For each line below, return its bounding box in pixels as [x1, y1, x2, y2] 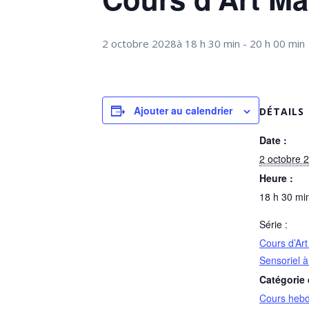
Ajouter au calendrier [134, 103, 232, 117]
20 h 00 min [250, 37, 305, 50]
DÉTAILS [259, 105, 304, 118]
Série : [259, 217, 288, 231]
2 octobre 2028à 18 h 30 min [102, 37, 240, 50]
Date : [259, 133, 287, 147]
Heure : [259, 171, 293, 185]
